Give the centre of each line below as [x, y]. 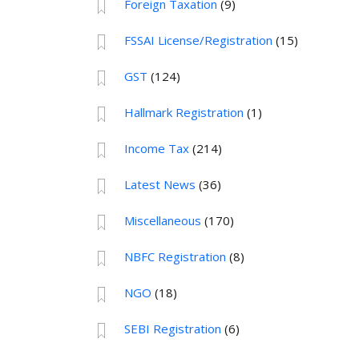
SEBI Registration [172, 329]
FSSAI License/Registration [198, 40]
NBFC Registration [175, 257]
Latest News [159, 185]
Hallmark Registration [184, 113]
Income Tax [156, 149]
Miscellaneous [162, 221]
